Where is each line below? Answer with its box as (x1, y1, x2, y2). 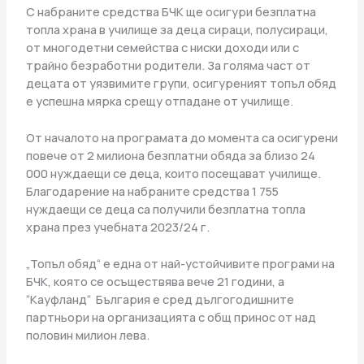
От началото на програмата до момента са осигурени (25, 128, 338, 145)
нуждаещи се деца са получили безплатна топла (25, 200, 305, 217)
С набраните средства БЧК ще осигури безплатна (25, 2, 316, 19)
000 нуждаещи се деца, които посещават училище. (25, 164, 321, 181)
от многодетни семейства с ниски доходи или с (25, 38, 299, 55)
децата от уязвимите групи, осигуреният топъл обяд (25, 74, 336, 91)
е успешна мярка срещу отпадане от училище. (25, 92, 293, 109)
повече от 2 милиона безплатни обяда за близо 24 (25, 146, 315, 163)
